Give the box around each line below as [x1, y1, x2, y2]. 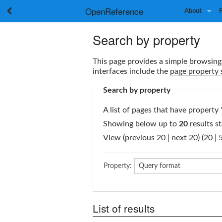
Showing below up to [103, 119, 179, 128]
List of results [93, 201, 155, 216]
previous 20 [125, 133, 166, 142]
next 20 [171, 133, 198, 142]
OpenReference [85, 5, 143, 17]
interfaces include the [93, 67, 170, 75]
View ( [103, 133, 125, 142]
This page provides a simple [93, 57, 189, 65]
